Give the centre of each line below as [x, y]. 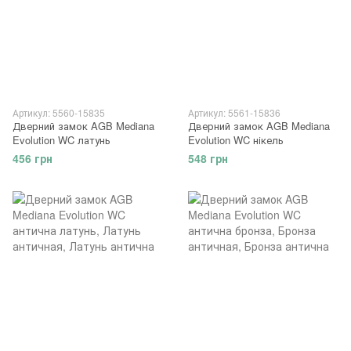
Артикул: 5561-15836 [234, 112]
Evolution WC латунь [62, 139]
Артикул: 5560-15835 [59, 112]
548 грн [208, 158]
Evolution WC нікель [236, 139]
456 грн [33, 158]
